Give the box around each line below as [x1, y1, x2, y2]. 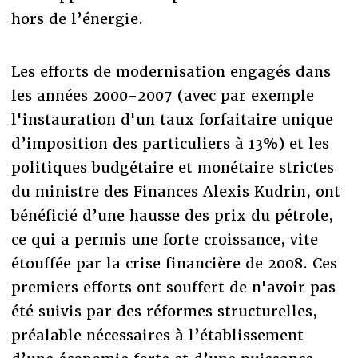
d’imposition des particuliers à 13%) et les [10, 134, 329, 153]
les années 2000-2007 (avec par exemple [10, 86, 314, 105]
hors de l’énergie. [10, 10, 143, 29]
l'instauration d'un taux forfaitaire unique [10, 110, 333, 129]
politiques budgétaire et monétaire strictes [10, 158, 334, 177]
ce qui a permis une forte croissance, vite [10, 230, 318, 249]
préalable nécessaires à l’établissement [10, 326, 304, 345]
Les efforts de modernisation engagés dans [10, 62, 331, 82]
